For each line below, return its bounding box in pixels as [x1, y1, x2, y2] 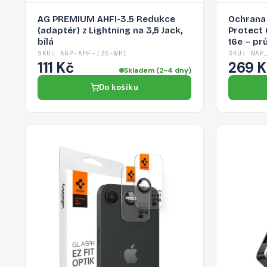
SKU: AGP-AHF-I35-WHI [38, 49, 128, 58]
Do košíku [98, 82, 139, 93]
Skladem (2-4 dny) [124, 66, 191, 76]
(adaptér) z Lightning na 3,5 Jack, [38, 25, 182, 36]
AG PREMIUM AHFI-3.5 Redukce [38, 14, 175, 25]
